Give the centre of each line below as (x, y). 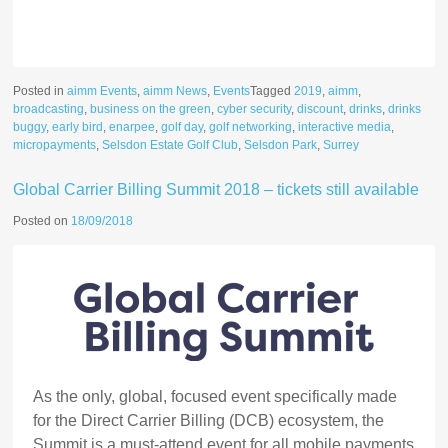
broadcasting (49, 109)
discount (320, 109)
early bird (78, 127)
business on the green (151, 109)
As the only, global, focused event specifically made (215, 397)
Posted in (40, 91)
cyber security (254, 109)
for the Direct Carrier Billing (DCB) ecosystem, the (209, 421)
